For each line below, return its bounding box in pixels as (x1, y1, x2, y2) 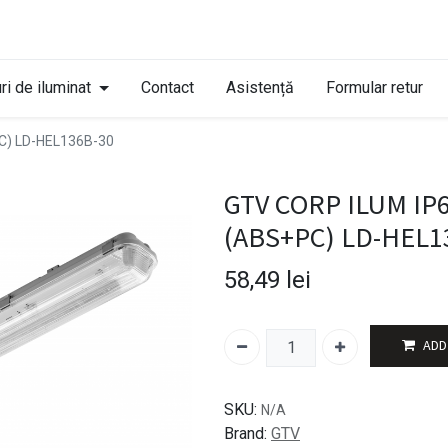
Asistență (225, 77, 294, 97)
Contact (140, 77, 194, 97)
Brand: (224, 424, 267, 444)
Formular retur (325, 77, 423, 97)
